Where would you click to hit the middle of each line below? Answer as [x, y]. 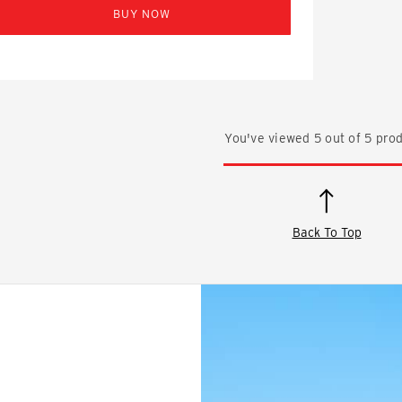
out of [343, 138]
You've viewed [269, 138]
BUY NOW [142, 13]
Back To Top [327, 232]
